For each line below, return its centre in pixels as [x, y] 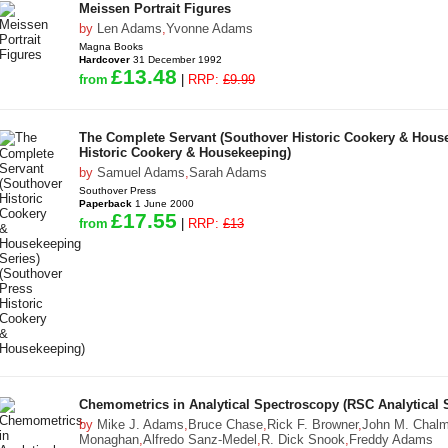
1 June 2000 [163, 203]
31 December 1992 [176, 59]
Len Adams [129, 28]
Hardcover [104, 59]
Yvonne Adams [209, 28]
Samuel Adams [141, 172]
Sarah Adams [228, 172]
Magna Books [111, 46]
